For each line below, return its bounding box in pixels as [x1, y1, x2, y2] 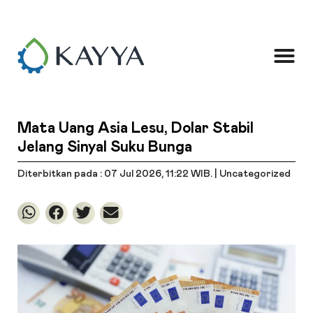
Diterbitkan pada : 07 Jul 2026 [17, 169, 162, 180]
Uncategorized [219, 169, 291, 180]
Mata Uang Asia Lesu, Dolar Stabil [17, 120, 254, 136]
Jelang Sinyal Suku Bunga [17, 139, 193, 154]
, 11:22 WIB [161, 169, 211, 180]
